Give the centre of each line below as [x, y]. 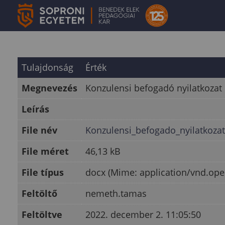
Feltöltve [42, 214]
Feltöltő [39, 193]
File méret [45, 151]
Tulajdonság [47, 67]
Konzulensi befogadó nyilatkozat [154, 88]
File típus [43, 172]
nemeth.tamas [116, 193]
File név [39, 130]
